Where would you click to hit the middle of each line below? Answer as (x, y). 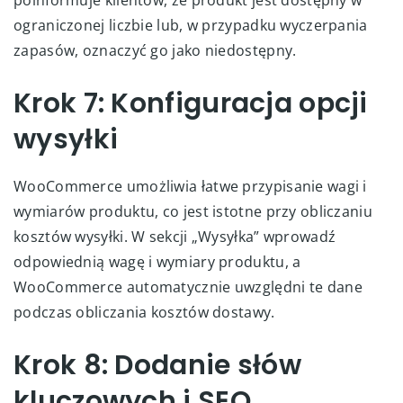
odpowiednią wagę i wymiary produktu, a (157, 261)
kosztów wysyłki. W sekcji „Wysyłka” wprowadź (175, 236)
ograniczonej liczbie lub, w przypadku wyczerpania (191, 25)
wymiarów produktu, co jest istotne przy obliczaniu (193, 211)
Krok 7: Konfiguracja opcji (191, 103)
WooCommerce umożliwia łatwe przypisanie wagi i (190, 186)
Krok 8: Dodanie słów (157, 365)
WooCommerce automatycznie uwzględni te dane (188, 287)
